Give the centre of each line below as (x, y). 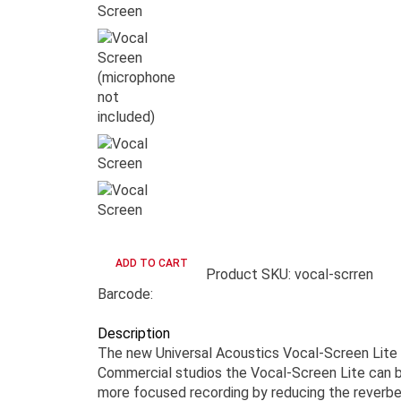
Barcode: (125, 294)
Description (134, 333)
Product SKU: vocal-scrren (290, 274)
